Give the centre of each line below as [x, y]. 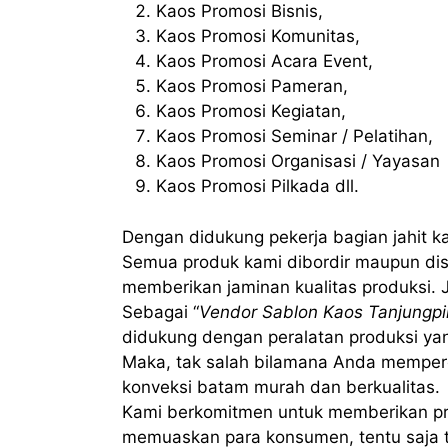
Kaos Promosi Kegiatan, [251, 111]
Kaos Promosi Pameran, [252, 86]
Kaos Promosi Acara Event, [264, 61]
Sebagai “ [160, 311]
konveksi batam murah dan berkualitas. [281, 386]
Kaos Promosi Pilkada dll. [257, 186]
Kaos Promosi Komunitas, [258, 36]
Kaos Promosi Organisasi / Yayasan [298, 161]
